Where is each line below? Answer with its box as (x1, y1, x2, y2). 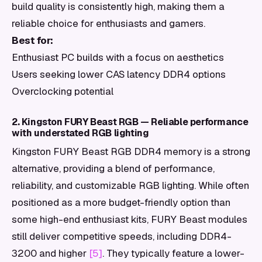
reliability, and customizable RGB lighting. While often (12, 179, 249, 192)
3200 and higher (12, 247, 89, 260)
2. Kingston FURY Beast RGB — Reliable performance (12, 116, 249, 128)
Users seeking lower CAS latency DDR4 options (12, 68, 226, 81)
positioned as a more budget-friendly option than (12, 196, 230, 209)
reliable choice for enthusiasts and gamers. (12, 17, 205, 30)
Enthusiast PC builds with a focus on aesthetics (12, 51, 224, 64)
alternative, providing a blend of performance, (12, 162, 215, 175)
